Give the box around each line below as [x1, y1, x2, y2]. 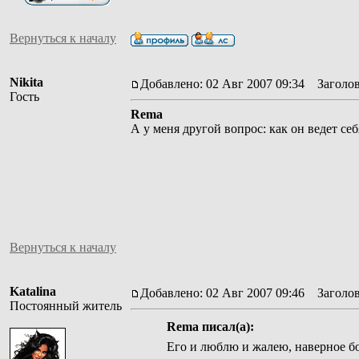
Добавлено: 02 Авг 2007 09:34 [140, 76, 305, 91]
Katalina [10, 284, 56, 298]
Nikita [10, 75, 43, 89]
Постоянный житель [10, 298, 122, 313]
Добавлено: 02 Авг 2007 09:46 [140, 285, 305, 300]
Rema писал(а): [166, 319, 254, 333]
